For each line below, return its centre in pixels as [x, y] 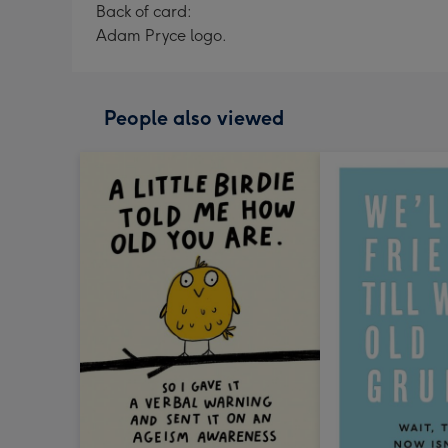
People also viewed [194, 118]
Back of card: [144, 11]
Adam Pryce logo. [161, 35]
